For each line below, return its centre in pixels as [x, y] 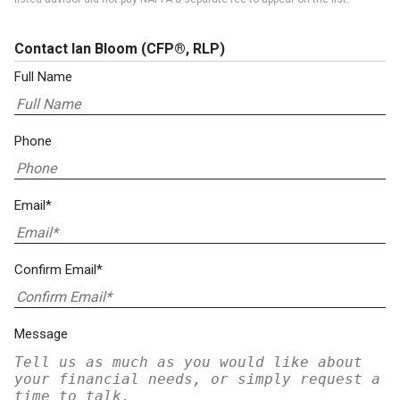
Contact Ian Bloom [78, 49]
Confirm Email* [58, 270]
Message [41, 334]
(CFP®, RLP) [183, 49]
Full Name [43, 77]
